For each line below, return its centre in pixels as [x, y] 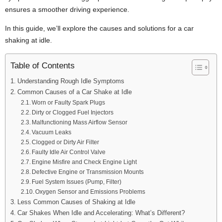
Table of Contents [43, 65]
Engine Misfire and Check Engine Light [84, 162]
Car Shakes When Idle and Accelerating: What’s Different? [101, 213]
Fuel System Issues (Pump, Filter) [76, 181]
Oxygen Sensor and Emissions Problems [90, 191]
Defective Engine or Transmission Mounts [87, 171]
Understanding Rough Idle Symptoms [71, 81]
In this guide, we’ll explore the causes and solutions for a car [99, 28]
